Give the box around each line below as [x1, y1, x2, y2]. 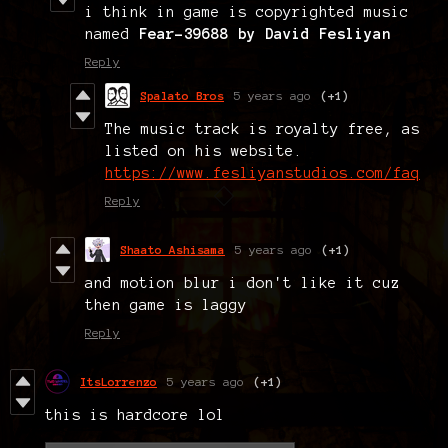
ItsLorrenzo [80, 374, 157, 388]
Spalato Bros [140, 88, 224, 102]
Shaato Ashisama [120, 242, 225, 256]
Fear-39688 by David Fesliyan [139, 25, 391, 42]
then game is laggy [85, 296, 256, 313]
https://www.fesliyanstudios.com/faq [105, 164, 420, 181]
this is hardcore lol [45, 406, 225, 423]
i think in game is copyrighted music [85, 3, 409, 20]
